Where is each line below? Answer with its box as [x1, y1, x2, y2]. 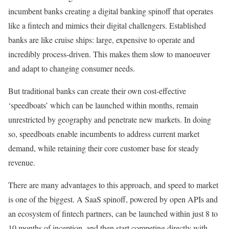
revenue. [8, 156, 35, 168]
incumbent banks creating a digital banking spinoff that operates [8, 5, 213, 16]
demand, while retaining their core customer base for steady [8, 142, 199, 153]
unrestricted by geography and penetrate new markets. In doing [8, 113, 211, 125]
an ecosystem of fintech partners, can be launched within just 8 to [8, 208, 218, 219]
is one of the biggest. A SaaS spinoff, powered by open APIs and [8, 193, 218, 204]
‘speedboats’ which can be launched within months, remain [8, 99, 198, 110]
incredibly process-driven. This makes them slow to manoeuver [8, 48, 210, 59]
